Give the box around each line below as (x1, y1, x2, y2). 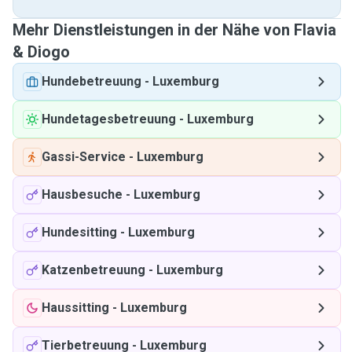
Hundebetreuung (42, 74, 141, 89)
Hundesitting (42, 225, 117, 240)
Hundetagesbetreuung (42, 112, 176, 126)
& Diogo (13, 42, 70, 61)
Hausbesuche (42, 187, 123, 202)
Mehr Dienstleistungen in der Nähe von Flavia (13, 20, 336, 39)
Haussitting (42, 300, 109, 315)
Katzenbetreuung (42, 262, 145, 277)
